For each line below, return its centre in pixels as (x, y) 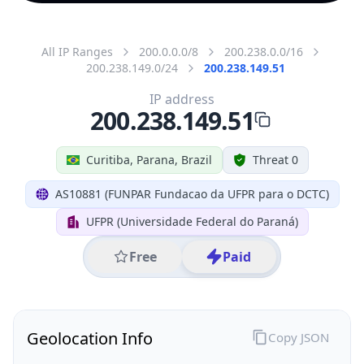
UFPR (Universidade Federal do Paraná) (192, 221)
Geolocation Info (90, 338)
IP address (182, 99)
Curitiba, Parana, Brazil (149, 159)
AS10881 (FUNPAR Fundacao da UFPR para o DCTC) (192, 193)
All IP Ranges (77, 51)
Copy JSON (298, 337)
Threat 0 (275, 159)
